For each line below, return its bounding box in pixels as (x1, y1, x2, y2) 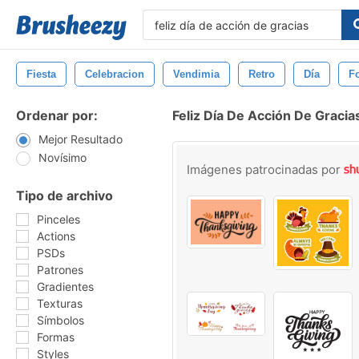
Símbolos (37, 313, 84, 327)
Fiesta (26, 68, 56, 80)
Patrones (37, 263, 83, 276)
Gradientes (37, 280, 94, 293)
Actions (37, 229, 75, 243)
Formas (37, 330, 75, 344)
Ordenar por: (16, 107, 98, 123)
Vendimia (173, 68, 220, 80)
